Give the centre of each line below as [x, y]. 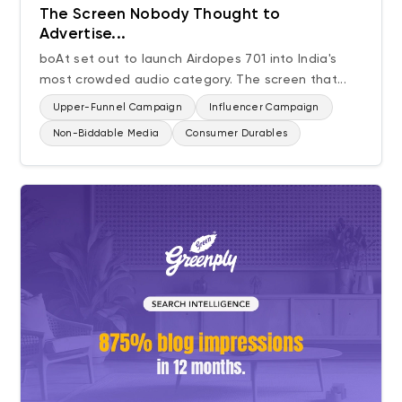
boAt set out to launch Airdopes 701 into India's [188, 59]
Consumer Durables [237, 134]
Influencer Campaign [264, 108]
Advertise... [83, 34]
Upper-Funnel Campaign [118, 108]
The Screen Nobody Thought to [160, 14]
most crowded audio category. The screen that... [192, 79]
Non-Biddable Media [106, 134]
